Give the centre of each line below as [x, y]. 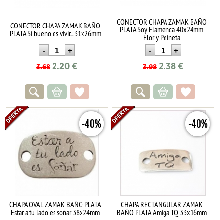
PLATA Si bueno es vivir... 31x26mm [55, 33]
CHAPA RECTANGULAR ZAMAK [162, 204]
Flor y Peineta [162, 37]
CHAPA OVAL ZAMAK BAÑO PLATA [55, 204]
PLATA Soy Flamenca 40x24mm [162, 29]
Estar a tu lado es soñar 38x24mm [55, 212]
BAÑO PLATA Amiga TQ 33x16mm [162, 212]
